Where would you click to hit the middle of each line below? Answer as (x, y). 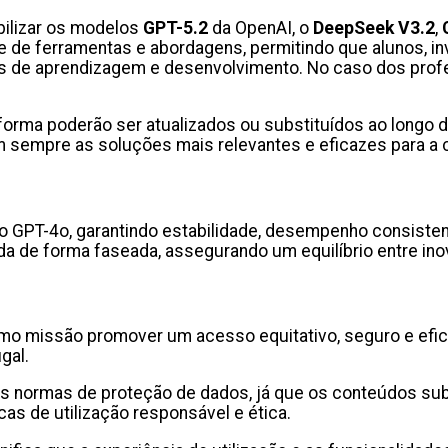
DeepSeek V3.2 (374, 27)
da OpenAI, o (260, 27)
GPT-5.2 (175, 27)
